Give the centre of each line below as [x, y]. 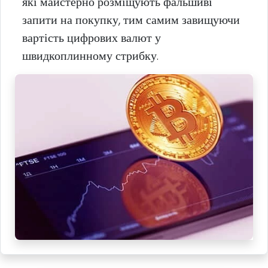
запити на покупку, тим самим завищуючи [131, 20]
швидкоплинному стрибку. [90, 56]
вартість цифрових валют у [92, 38]
